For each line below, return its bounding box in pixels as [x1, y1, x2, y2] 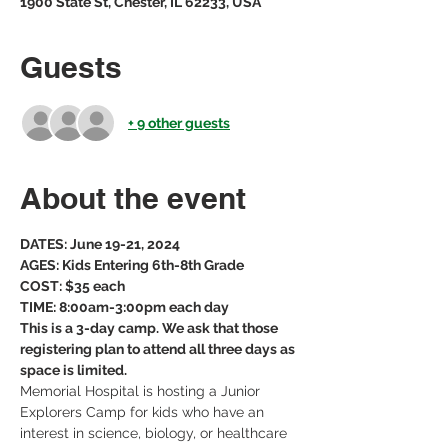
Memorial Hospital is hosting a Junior [20, 383, 264, 399]
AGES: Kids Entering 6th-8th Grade [20, 257, 244, 273]
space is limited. [20, 362, 130, 378]
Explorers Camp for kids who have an [20, 404, 268, 420]
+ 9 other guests [128, 114, 230, 131]
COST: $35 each [20, 278, 125, 294]
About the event [20, 180, 246, 216]
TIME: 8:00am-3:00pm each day [20, 299, 229, 315]
